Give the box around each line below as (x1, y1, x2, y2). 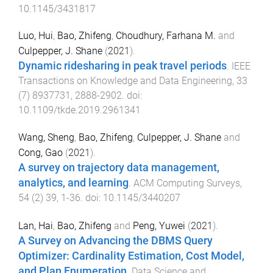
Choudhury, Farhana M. (116, 30, 216, 42)
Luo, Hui (18, 30, 53, 42)
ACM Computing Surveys (133, 177, 240, 190)
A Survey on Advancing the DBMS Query (18, 234, 213, 247)
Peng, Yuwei (133, 219, 185, 232)
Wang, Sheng (18, 132, 74, 144)
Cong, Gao (18, 147, 63, 159)
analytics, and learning (18, 177, 129, 190)
